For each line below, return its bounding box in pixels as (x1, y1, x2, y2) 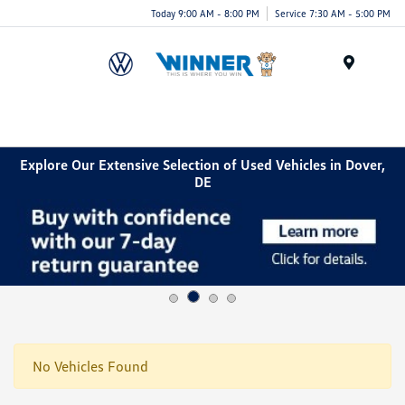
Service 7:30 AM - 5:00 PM (275, 6, 391, 19)
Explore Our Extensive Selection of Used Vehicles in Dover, (20, 155, 385, 174)
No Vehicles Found (33, 356, 148, 375)
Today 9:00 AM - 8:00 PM (151, 6, 259, 19)
